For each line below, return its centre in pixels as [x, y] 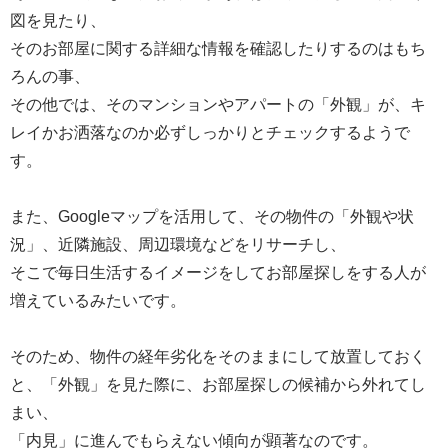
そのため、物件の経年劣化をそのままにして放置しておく [218, 356]
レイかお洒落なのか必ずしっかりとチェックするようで [210, 132]
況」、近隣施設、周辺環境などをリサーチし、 [178, 244]
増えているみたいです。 [98, 300]
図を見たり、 [58, 20]
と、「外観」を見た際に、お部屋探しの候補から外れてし [218, 384]
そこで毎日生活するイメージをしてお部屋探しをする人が [218, 272]
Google [84, 216]
